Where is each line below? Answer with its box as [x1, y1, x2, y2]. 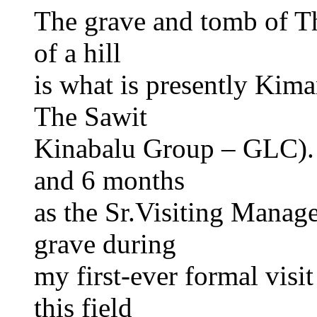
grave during [34, 228, 176, 259]
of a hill [34, 37, 121, 68]
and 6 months [34, 164, 185, 195]
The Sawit [34, 100, 147, 132]
